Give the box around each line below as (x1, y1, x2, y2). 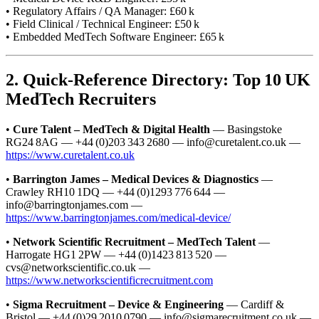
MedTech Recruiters (6, 89, 156, 108)
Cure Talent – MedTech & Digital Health (13, 122, 210, 135)
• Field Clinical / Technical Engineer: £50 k (6, 17, 199, 30)
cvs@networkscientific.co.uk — (6, 261, 150, 273)
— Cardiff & (224, 298, 284, 310)
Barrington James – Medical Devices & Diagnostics (13, 172, 258, 185)
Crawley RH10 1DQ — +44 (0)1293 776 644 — (6, 185, 225, 198)
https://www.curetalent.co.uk (6, 148, 135, 161)
